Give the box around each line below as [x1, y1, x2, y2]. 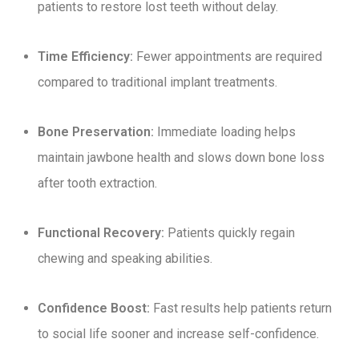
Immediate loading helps [154, 124, 296, 139]
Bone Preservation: [38, 124, 154, 139]
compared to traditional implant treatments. [38, 75, 277, 90]
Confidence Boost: [38, 301, 150, 316]
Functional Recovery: [38, 225, 164, 240]
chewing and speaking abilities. [38, 251, 212, 266]
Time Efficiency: [38, 49, 133, 64]
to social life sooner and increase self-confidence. [38, 326, 319, 341]
